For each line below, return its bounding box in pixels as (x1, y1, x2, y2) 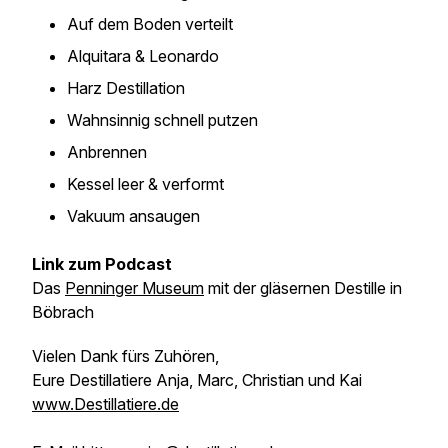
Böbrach (32, 302, 94, 322)
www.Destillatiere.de (32, 394, 179, 414)
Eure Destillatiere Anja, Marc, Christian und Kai (32, 370, 362, 390)
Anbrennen (67, 142, 147, 162)
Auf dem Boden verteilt (67, 14, 233, 34)
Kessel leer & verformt (67, 174, 224, 194)
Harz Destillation (67, 78, 185, 98)
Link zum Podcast (32, 254, 172, 274)
